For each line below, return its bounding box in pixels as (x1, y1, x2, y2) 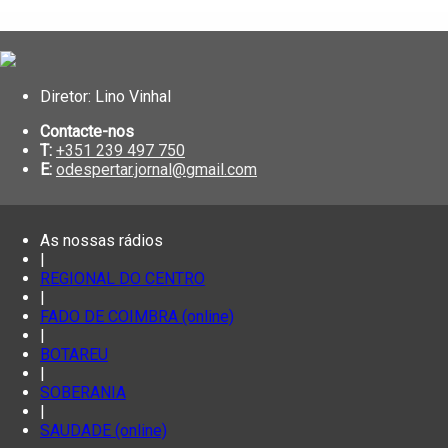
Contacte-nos (40, 122, 134, 142)
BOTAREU (40, 345, 108, 365)
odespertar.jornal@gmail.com (56, 160, 257, 180)
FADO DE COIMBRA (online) (40, 307, 234, 327)
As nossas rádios (40, 231, 163, 251)
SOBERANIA (40, 383, 126, 403)
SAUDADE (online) (40, 421, 167, 441)
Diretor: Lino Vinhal (40, 87, 171, 107)
